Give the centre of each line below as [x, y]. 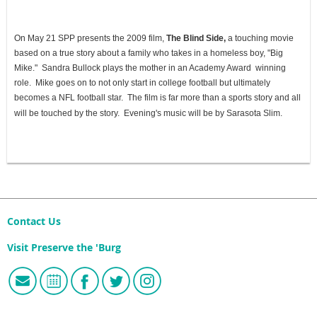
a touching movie [260, 39]
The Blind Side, [196, 39]
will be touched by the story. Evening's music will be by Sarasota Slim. [148, 114]
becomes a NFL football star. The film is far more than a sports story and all [157, 98]
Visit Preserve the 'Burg [64, 247]
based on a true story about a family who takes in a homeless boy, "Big [149, 53]
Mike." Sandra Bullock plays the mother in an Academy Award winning [150, 68]
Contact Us [34, 222]
